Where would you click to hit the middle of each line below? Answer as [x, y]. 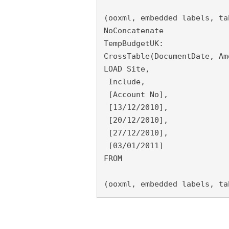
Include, [124, 82]
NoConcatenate [133, 31]
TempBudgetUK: [133, 43]
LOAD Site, [127, 69]
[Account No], [136, 95]
